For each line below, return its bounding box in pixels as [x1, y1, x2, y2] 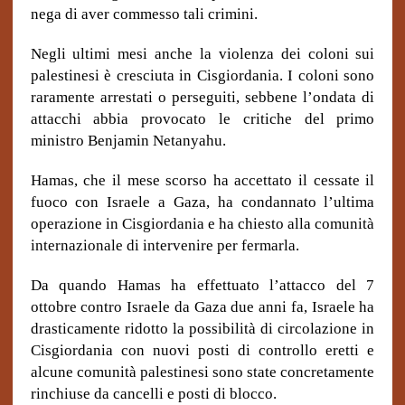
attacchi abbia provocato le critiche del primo [30, 110, 375, 127]
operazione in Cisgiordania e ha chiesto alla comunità [30, 215, 375, 232]
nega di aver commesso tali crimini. [30, 5, 258, 23]
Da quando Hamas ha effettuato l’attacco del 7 [30, 277, 375, 294]
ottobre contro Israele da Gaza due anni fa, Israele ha [30, 298, 375, 316]
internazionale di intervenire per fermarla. [30, 237, 299, 254]
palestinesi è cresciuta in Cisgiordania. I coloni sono [30, 67, 375, 84]
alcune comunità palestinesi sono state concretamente [30, 363, 375, 381]
